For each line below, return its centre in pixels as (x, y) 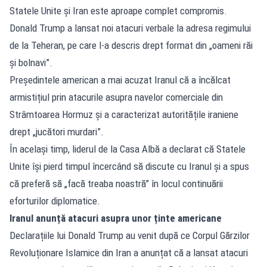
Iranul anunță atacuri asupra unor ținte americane (116, 218)
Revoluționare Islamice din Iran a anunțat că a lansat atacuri (129, 252)
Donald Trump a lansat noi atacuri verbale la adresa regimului (130, 28)
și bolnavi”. (31, 62)
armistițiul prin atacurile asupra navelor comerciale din (116, 97)
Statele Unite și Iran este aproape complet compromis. (118, 10)
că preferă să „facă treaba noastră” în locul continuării (116, 183)
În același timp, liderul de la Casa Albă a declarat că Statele (128, 149)
